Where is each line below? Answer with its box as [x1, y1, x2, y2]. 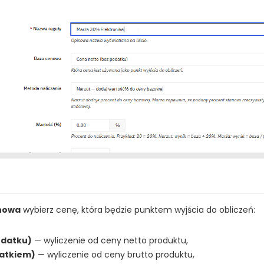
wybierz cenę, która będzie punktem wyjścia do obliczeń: [21, 204, 255, 216]
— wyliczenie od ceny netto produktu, [32, 235, 188, 247]
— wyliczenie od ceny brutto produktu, [35, 249, 194, 261]
